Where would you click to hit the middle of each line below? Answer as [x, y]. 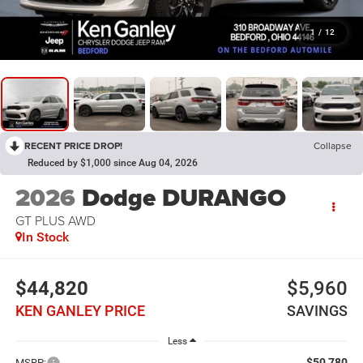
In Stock [45, 237]
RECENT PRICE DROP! [73, 145]
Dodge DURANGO [184, 198]
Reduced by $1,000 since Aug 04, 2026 [113, 162]
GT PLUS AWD [55, 221]
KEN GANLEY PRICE [80, 310]
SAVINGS [318, 310]
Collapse [333, 145]
